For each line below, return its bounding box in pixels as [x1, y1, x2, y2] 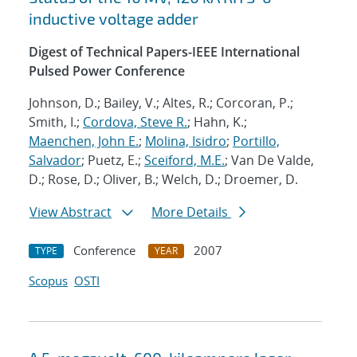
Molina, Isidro [145, 132, 226, 151]
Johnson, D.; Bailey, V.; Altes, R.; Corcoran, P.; [29, 94, 293, 112]
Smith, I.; [29, 113, 83, 131]
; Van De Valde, [225, 151, 314, 170]
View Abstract [29, 203, 112, 222]
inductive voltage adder [29, 9, 198, 29]
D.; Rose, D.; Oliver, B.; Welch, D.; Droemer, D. [29, 171, 298, 189]
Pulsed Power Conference [29, 62, 185, 80]
